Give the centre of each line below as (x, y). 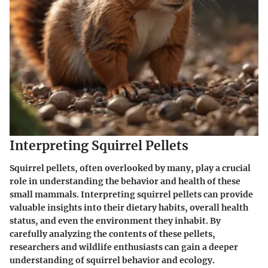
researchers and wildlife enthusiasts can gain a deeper (124, 247)
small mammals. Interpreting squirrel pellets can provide (131, 195)
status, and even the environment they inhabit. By (115, 221)
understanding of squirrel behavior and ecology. (112, 261)
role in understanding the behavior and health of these (125, 182)
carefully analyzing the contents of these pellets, (112, 234)
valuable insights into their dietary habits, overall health (129, 208)
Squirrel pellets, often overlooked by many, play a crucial (130, 168)
